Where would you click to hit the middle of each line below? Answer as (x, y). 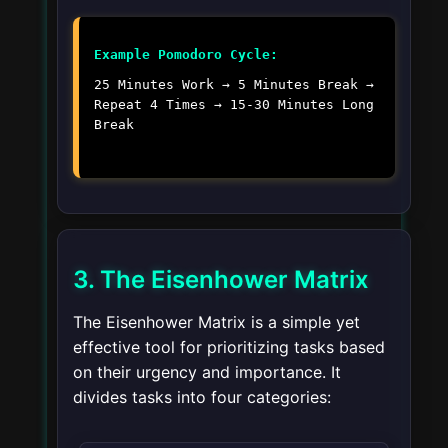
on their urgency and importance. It (207, 372)
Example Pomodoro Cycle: (186, 55)
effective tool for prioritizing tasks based (229, 347)
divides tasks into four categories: (202, 397)
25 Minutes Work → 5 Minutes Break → (234, 85)
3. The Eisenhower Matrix (221, 279)
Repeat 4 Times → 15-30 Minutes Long (234, 105)
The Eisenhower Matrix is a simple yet (216, 322)
